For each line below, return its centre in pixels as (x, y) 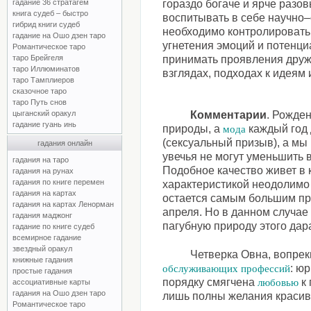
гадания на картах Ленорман (65, 204)
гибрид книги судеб (46, 24)
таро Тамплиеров (43, 80)
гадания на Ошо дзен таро (59, 293)
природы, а (193, 129)
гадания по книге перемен (58, 182)
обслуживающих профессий (227, 269)
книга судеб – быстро (50, 13)
